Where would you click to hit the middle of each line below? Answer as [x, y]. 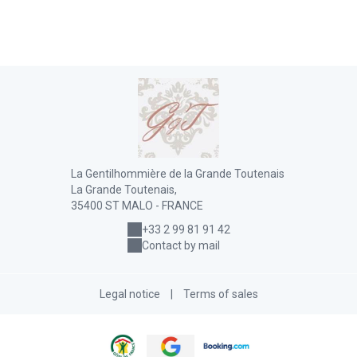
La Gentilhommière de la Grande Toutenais [177, 174]
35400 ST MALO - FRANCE [137, 206]
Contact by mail [180, 246]
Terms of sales [220, 294]
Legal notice [129, 294]
